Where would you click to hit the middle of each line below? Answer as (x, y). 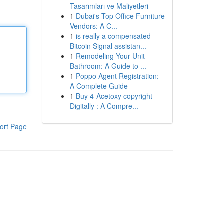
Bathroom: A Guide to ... (108, 66)
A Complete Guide (99, 86)
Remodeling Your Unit (110, 56)
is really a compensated (113, 36)
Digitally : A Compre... (104, 106)
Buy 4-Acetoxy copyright (114, 96)
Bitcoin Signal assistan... (108, 46)
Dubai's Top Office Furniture (120, 16)
